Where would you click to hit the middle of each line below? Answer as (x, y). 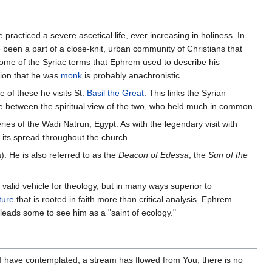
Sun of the (228, 155)
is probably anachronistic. (132, 76)
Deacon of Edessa (153, 155)
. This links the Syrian (185, 93)
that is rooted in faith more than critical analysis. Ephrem (123, 199)
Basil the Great (115, 93)
